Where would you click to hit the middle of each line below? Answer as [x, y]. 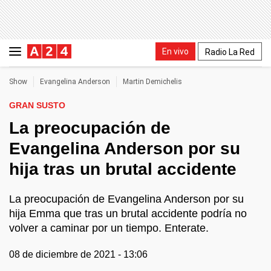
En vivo [175, 51]
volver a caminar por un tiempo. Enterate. [109, 228]
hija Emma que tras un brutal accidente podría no [128, 214]
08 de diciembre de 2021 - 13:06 [78, 254]
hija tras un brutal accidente [123, 169]
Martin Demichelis [152, 82]
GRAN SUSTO [37, 105]
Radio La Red [230, 52]
